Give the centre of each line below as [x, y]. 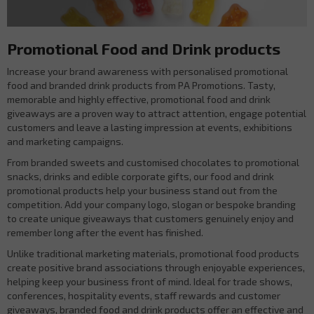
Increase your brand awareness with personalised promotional [148, 71]
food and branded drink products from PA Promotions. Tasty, [141, 85]
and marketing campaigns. [65, 141]
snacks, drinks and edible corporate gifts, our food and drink [141, 176]
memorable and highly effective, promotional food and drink [139, 99]
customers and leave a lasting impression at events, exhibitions [150, 127]
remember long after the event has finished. [105, 232]
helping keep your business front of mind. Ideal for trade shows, [150, 281]
